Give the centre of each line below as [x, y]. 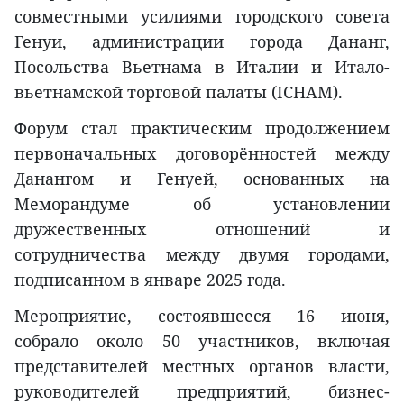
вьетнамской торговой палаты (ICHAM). [179, 92]
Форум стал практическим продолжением [202, 128]
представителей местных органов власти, [202, 366]
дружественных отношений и [202, 229]
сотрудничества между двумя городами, [202, 254]
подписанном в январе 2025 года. [150, 279]
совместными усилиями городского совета [202, 16]
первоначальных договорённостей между [202, 153]
